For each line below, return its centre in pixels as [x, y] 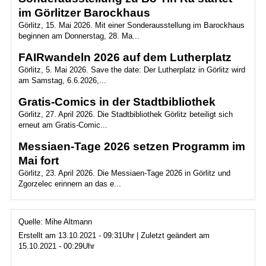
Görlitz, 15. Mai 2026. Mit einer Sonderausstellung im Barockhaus [131, 26]
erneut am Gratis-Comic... [63, 125]
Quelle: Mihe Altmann [55, 222]
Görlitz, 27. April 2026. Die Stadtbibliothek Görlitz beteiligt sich [125, 115]
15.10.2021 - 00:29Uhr [56, 246]
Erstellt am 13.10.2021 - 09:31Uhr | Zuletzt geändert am [114, 236]
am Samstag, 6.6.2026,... [62, 81]
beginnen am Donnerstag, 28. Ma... [79, 36]
